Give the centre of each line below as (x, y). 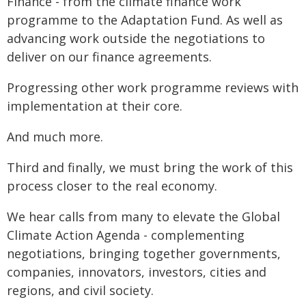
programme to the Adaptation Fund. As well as (145, 20)
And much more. (55, 137)
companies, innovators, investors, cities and (137, 272)
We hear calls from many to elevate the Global (143, 217)
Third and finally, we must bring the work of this (150, 167)
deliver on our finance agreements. (109, 57)
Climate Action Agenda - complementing (126, 235)
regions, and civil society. (80, 290)
